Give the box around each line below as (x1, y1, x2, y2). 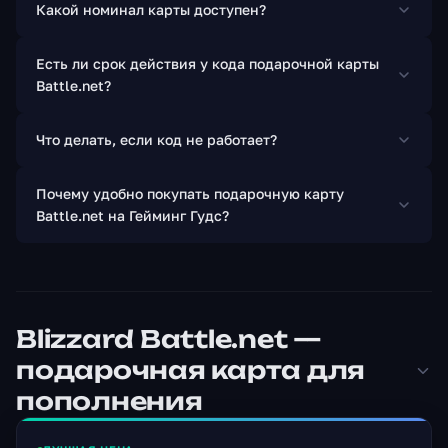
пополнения (16, 386, 203, 417)
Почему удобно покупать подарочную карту (36, 185, 344, 203)
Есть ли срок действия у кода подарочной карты (36, 55, 379, 73)
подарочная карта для (16, 355, 366, 386)
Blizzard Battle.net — (16, 324, 322, 355)
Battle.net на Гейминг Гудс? (36, 207, 229, 225)
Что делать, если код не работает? (36, 131, 277, 149)
